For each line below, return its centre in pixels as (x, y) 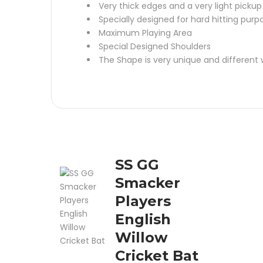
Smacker (147, 183)
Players (143, 201)
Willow (141, 237)
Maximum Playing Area (145, 33)
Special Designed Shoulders (155, 46)
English (143, 219)
